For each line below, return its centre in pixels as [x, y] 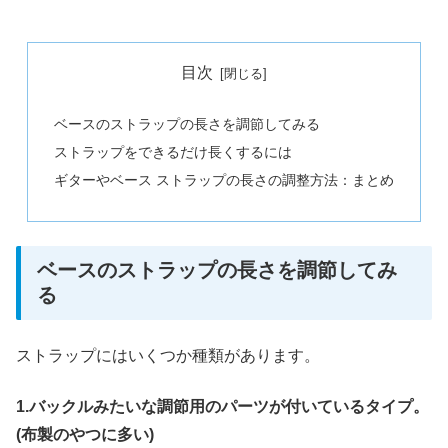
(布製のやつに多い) [85, 434]
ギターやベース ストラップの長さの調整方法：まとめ [223, 179]
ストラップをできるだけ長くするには [172, 151]
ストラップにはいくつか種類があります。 [168, 356]
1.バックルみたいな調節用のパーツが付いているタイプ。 [222, 406]
